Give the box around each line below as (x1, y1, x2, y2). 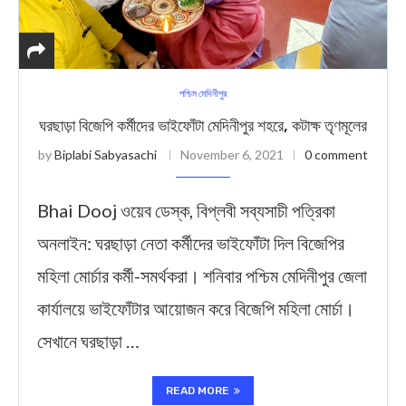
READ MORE (166, 384, 229, 397)
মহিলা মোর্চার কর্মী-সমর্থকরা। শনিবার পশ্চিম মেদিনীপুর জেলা (37, 265, 367, 286)
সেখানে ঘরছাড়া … (37, 330, 140, 352)
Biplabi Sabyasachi (54, 147, 157, 162)
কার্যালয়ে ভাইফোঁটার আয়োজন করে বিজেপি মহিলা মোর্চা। (37, 297, 354, 319)
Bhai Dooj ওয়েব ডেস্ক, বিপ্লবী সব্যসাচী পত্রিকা (37, 199, 335, 221)
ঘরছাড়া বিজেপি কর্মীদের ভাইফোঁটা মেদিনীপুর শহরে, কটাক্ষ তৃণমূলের (39, 116, 367, 136)
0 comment (304, 147, 368, 162)
